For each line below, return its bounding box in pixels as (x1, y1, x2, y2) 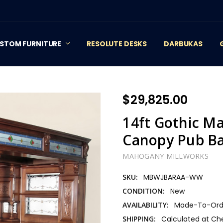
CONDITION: (122, 186, 165, 196)
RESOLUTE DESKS (87, 38, 147, 49)
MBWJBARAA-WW (143, 172, 204, 182)
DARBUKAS (164, 38, 203, 49)
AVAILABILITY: (122, 200, 169, 210)
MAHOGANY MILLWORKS (122, 151, 209, 161)
